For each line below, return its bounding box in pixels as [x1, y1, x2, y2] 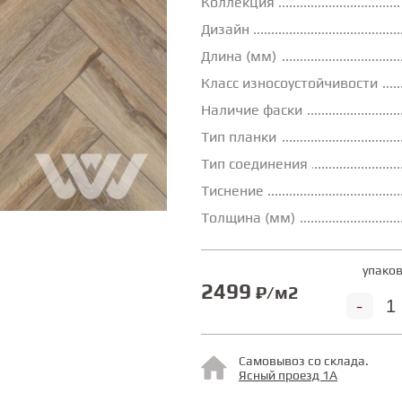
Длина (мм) [201, 48, 276, 66]
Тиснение [201, 182, 264, 200]
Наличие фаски [201, 101, 302, 119]
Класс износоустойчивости [201, 74, 378, 92]
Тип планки [201, 128, 276, 146]
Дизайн [201, 21, 249, 39]
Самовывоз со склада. [239, 354, 369, 369]
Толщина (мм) [201, 209, 295, 227]
